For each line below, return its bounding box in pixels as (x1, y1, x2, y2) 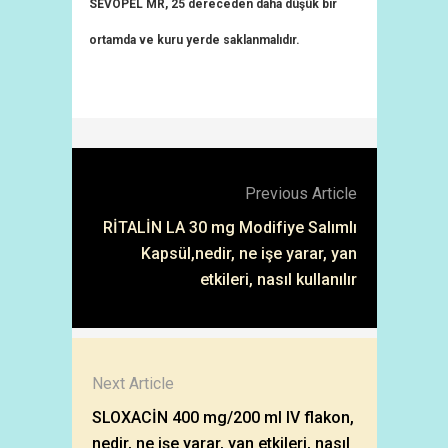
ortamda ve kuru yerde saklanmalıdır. (89, 33, 300, 47)
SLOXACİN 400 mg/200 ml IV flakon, (91, 408, 354, 427)
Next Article (91, 374, 174, 393)
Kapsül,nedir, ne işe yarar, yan (140, 244, 357, 263)
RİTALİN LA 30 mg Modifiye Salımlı (102, 218, 357, 237)
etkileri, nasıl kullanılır (199, 270, 357, 289)
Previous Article (244, 184, 357, 203)
